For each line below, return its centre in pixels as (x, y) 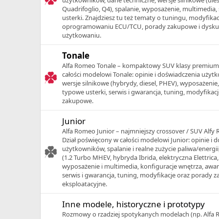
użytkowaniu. (82, 35)
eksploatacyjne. (85, 184)
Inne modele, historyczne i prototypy (133, 204)
